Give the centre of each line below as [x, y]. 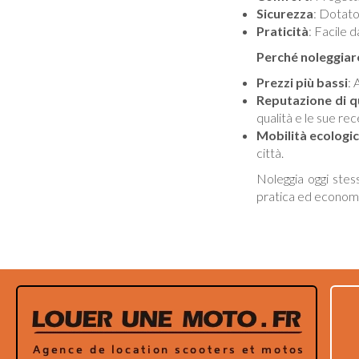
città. [270, 153]
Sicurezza [284, 13]
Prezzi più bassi [302, 82]
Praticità [282, 31]
